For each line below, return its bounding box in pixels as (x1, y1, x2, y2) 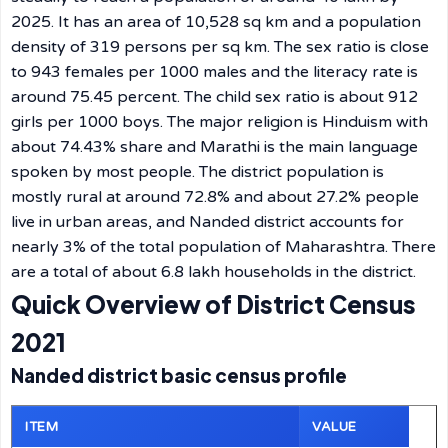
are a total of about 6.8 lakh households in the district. (11, 262, 416, 282)
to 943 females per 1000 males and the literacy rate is (11, 62, 418, 82)
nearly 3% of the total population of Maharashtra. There (11, 237, 436, 257)
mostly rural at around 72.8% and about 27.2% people (11, 187, 419, 207)
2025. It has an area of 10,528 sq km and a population (11, 12, 421, 32)
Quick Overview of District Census (11, 289, 416, 319)
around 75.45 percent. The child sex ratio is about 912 (11, 87, 418, 107)
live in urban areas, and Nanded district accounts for (11, 212, 404, 232)
